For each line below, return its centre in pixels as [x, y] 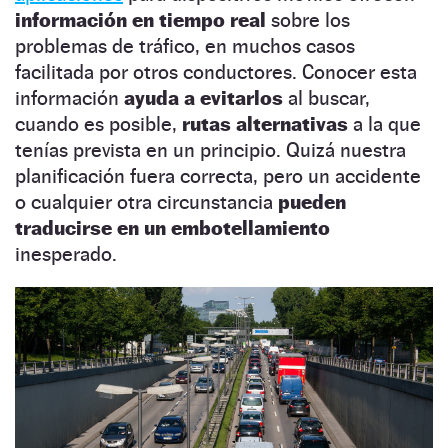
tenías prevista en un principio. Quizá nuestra [210, 150]
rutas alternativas [265, 124]
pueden [309, 202]
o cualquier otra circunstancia [144, 202]
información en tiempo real [140, 20]
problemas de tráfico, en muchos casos [185, 46]
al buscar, [326, 98]
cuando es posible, [98, 124]
